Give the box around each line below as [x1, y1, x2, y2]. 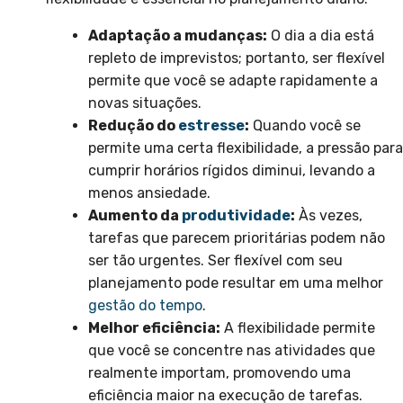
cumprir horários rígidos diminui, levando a [88, 162, 375, 180]
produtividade [182, 207, 291, 225]
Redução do [88, 117, 178, 135]
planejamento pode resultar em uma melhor [88, 274, 383, 292]
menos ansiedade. [88, 184, 210, 202]
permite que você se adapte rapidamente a [88, 72, 378, 90]
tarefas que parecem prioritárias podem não [88, 229, 385, 247]
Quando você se [249, 117, 361, 135]
